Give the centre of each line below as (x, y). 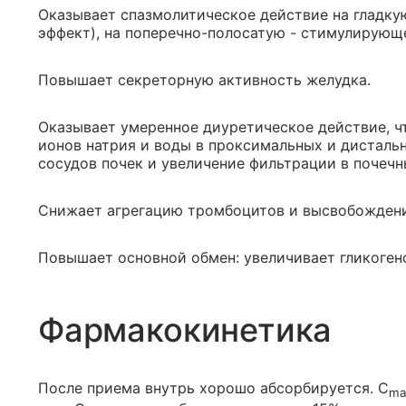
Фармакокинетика (185, 330)
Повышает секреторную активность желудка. (204, 80)
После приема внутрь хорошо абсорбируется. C (213, 388)
